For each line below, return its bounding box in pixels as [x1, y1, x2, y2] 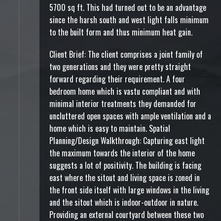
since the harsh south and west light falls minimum [49, 14, 209, 26]
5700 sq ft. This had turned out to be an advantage [49, 1, 206, 13]
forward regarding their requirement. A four [49, 73, 185, 85]
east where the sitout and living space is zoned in [49, 172, 200, 184]
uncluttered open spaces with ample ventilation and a [49, 110, 211, 122]
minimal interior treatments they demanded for [49, 98, 196, 110]
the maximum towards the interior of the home [49, 147, 195, 159]
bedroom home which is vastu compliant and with [49, 85, 200, 97]
